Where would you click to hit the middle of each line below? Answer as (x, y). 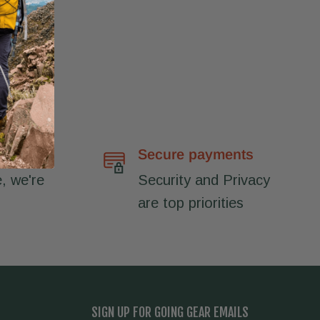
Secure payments (195, 155)
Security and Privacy (204, 180)
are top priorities (190, 203)
